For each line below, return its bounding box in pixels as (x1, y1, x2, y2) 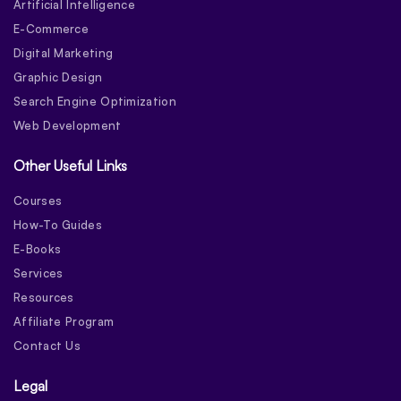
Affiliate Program (13, 313, 115, 328)
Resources (13, 289, 74, 304)
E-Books (13, 241, 62, 256)
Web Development (13, 117, 122, 132)
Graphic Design (13, 69, 103, 84)
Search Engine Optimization (13, 93, 176, 108)
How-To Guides (13, 217, 102, 232)
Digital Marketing (13, 45, 114, 60)
